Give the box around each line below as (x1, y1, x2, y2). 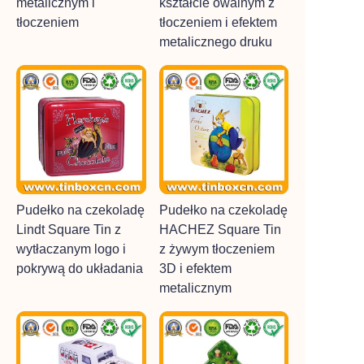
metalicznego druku (158, 34, 272, 49)
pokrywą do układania (16, 262, 143, 275)
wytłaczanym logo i (16, 242, 126, 256)
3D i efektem (158, 262, 232, 275)
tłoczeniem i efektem (158, 15, 277, 29)
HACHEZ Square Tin (158, 223, 281, 236)
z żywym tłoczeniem (158, 242, 275, 256)
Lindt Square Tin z (16, 223, 121, 236)
